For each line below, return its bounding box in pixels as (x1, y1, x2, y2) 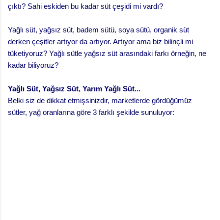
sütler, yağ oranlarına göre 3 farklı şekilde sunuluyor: (8, 108, 174, 116)
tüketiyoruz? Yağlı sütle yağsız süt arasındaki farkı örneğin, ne (8, 49, 206, 57)
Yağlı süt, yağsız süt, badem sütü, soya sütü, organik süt (8, 25, 189, 34)
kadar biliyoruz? (8, 60, 58, 69)
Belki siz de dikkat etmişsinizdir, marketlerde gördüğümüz (8, 96, 192, 105)
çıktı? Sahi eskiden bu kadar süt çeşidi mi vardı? (8, 1, 163, 10)
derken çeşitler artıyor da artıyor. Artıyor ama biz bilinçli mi (8, 37, 193, 46)
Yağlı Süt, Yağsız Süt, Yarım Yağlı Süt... (8, 84, 140, 93)
